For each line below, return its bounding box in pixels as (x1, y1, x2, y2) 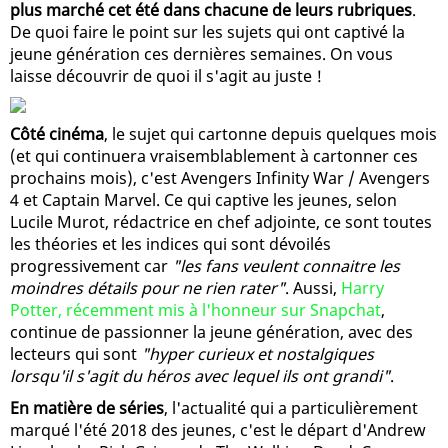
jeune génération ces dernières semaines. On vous (10, 42, 393, 65)
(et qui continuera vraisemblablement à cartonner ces (10, 144, 418, 167)
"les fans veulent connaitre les (172, 254, 400, 277)
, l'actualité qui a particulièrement (164, 396, 418, 419)
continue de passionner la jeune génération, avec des (10, 320, 413, 343)
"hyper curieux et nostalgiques (141, 342, 374, 365)
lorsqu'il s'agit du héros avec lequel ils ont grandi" (10, 364, 390, 387)
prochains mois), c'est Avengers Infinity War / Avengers (10, 166, 430, 189)
